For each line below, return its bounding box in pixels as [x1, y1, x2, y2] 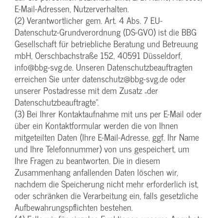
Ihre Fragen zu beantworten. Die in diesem [15, 153, 160, 168]
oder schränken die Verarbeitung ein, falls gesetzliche [15, 188, 198, 203]
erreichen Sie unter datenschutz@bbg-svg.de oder [15, 72, 186, 86]
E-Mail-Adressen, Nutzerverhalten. [15, 1, 129, 16]
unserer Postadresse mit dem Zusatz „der [15, 83, 158, 98]
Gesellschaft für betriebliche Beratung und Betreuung [15, 36, 198, 51]
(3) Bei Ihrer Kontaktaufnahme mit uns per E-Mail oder [15, 107, 202, 121]
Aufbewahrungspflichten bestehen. [15, 200, 133, 215]
